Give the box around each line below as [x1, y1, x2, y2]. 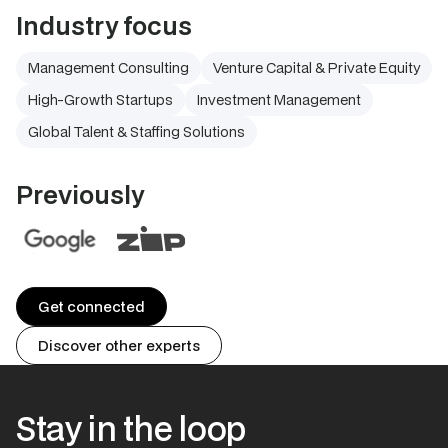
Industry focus [16, 9, 192, 42]
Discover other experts [38, 336, 200, 355]
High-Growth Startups [28, 90, 173, 109]
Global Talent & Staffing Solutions [28, 122, 245, 141]
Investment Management [197, 90, 361, 109]
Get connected [38, 297, 145, 316]
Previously [16, 178, 144, 211]
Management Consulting [28, 58, 189, 77]
